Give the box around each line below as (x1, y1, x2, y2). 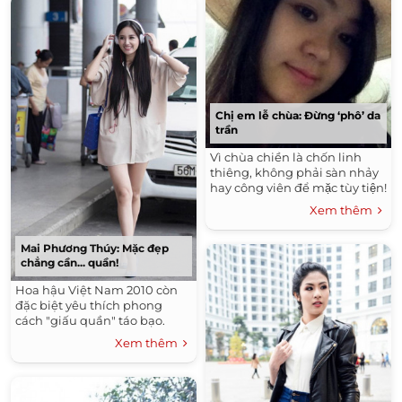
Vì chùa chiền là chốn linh (210, 150, 362, 165)
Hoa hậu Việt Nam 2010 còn (15, 282, 178, 297)
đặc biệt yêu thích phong (15, 297, 162, 312)
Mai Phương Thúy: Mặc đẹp (21, 240, 169, 255)
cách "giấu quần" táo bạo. (15, 312, 165, 328)
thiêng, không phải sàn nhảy (210, 165, 379, 180)
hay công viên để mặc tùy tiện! (210, 180, 387, 196)
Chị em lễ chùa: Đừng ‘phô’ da (215, 109, 380, 123)
